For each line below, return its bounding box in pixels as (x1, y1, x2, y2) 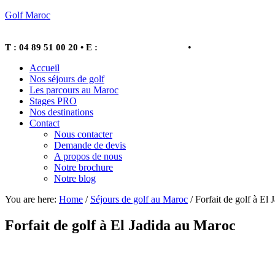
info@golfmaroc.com (100, 42, 185, 52)
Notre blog (54, 173, 96, 184)
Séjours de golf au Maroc (90, 194, 188, 204)
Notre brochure (54, 162, 113, 172)
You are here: (5, 194, 59, 204)
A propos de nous (54, 151, 122, 161)
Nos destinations (29, 107, 93, 117)
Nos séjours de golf (29, 74, 104, 84)
